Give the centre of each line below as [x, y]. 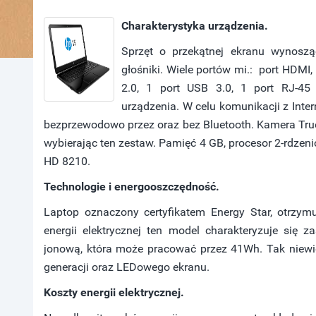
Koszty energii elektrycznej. [114, 292]
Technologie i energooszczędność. [132, 187]
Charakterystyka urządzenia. [195, 26]
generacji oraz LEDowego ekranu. [127, 267]
